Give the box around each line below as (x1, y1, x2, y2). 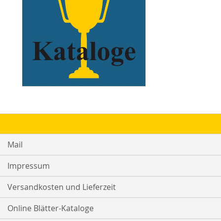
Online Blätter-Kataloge (7, 202, 94, 214)
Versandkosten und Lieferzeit (7, 181, 116, 192)
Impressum (7, 160, 50, 171)
